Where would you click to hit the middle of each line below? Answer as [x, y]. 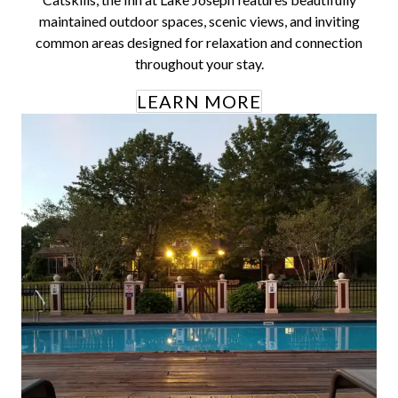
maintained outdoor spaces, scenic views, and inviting [199, 21]
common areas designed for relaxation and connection [199, 42]
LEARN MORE [199, 101]
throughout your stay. [199, 64]
